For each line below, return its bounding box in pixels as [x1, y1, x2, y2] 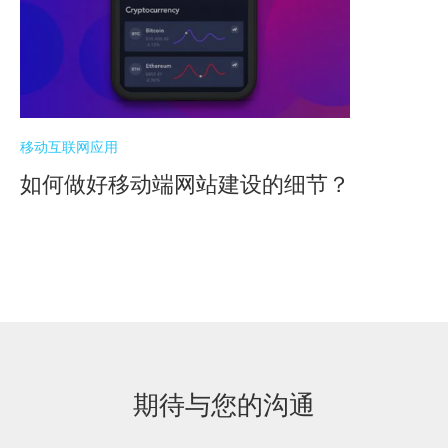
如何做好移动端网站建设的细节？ [20, 171, 350, 197]
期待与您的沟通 [133, 389, 315, 420]
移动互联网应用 [20, 138, 118, 155]
